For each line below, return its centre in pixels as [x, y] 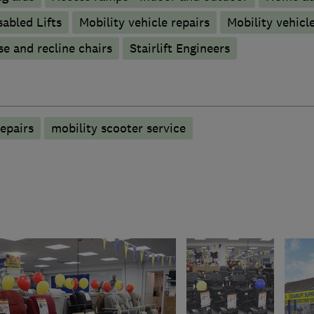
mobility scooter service [118, 128]
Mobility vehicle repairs [144, 22]
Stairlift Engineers [179, 48]
